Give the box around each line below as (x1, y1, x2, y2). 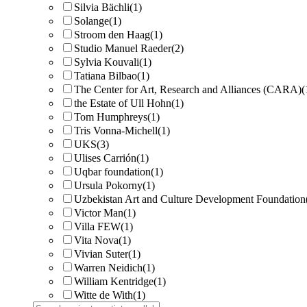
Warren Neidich (74, 262, 143, 273)
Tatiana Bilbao (74, 70, 137, 82)
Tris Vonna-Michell (74, 125, 158, 136)
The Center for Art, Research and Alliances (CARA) (74, 84, 302, 95)
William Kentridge (74, 275, 153, 287)
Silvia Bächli (74, 1, 130, 13)
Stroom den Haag (74, 29, 150, 40)
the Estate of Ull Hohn (74, 97, 171, 109)
